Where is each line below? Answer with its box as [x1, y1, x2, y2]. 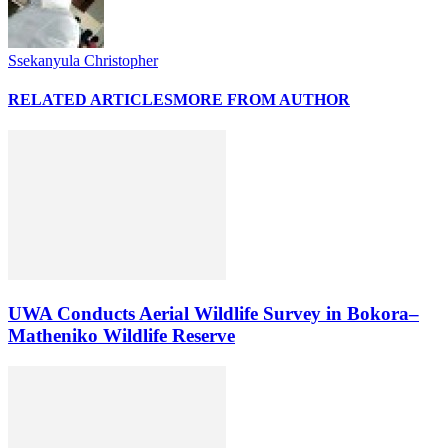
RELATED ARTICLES [8, 90, 173, 108]
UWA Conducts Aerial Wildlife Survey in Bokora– [8, 302, 419, 324]
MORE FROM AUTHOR [173, 90, 350, 108]
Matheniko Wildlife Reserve [8, 324, 235, 346]
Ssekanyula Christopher [8, 51, 158, 69]
